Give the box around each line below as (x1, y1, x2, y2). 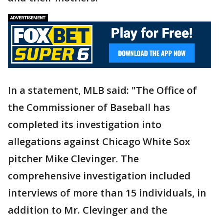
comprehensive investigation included (8, 169, 191, 182)
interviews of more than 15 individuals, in (8, 186, 206, 199)
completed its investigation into (8, 117, 161, 131)
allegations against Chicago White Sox (8, 134, 190, 148)
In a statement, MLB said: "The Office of (8, 83, 197, 97)
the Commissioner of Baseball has (8, 100, 170, 114)
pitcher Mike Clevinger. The (8, 152, 139, 165)
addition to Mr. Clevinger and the (8, 203, 167, 217)
